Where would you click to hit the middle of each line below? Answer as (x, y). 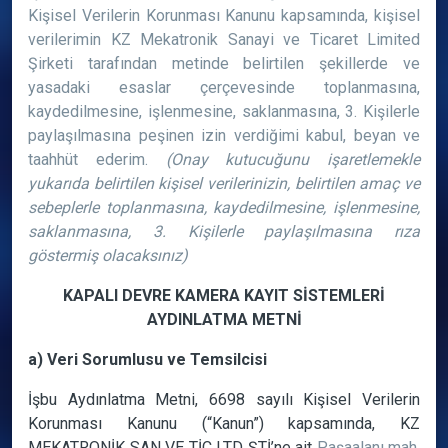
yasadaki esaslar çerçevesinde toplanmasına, (224, 87)
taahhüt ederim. (97, 159)
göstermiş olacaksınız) (108, 255)
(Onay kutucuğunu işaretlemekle (292, 159)
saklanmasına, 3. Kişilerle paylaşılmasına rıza (224, 231)
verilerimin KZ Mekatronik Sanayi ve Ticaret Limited (224, 39)
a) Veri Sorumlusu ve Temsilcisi (147, 359)
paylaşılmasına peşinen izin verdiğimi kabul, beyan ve (224, 135)
